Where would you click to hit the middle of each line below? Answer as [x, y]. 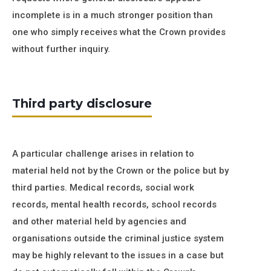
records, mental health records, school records [114, 204]
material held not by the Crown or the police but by [120, 171]
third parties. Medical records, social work [103, 188]
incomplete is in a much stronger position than [113, 15]
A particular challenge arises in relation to [103, 154]
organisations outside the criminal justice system [118, 238]
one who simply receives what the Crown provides [119, 32]
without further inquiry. [61, 49]
